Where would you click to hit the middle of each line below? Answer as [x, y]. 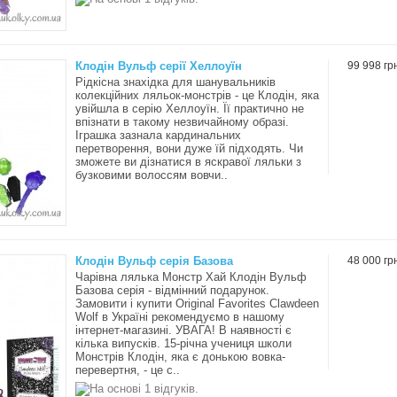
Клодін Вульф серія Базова [154, 261]
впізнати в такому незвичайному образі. [182, 122]
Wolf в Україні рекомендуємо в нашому [180, 317]
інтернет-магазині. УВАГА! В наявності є [183, 330]
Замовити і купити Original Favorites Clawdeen [197, 304]
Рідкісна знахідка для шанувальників [175, 82]
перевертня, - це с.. [128, 370]
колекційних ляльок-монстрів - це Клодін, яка [197, 95]
